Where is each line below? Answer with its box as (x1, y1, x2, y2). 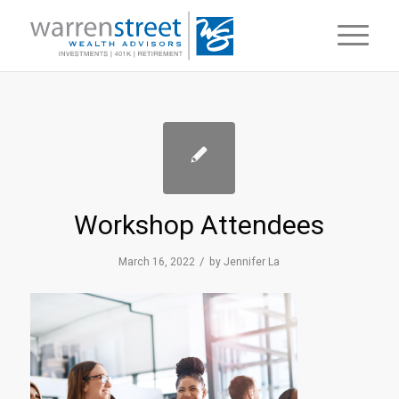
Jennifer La (224, 256, 281, 268)
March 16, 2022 (118, 256, 196, 268)
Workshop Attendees (74, 209, 325, 240)
